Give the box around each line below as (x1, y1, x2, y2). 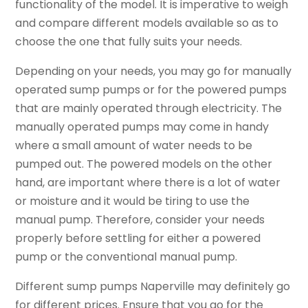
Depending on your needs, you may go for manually (15, 63, 292, 80)
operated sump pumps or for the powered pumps (15, 82, 287, 98)
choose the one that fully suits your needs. (15, 34, 243, 50)
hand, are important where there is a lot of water (15, 175, 281, 191)
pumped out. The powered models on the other (15, 156, 273, 173)
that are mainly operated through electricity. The (15, 100, 283, 117)
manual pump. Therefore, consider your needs (15, 212, 265, 228)
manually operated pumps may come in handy (15, 119, 269, 135)
